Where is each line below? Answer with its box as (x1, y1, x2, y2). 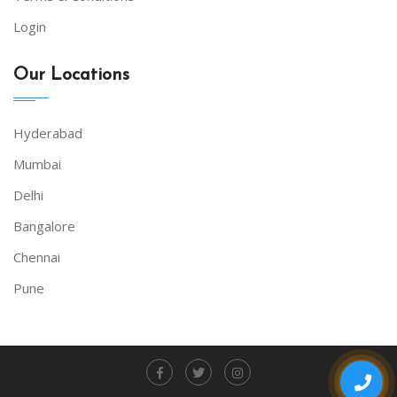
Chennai (13, 248, 60, 267)
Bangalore (13, 217, 75, 236)
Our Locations (13, 66, 129, 85)
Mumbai (13, 155, 61, 174)
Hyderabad (13, 124, 82, 143)
